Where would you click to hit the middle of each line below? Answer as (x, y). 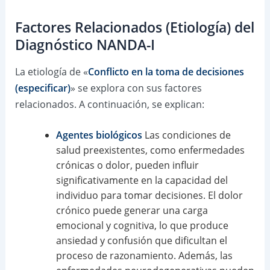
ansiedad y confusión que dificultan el (141, 241)
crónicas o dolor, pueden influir (127, 165)
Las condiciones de (186, 135)
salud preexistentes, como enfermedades (150, 150)
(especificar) (42, 88)
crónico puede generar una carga (132, 211)
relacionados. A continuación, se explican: (109, 104)
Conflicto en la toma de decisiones (166, 71)
